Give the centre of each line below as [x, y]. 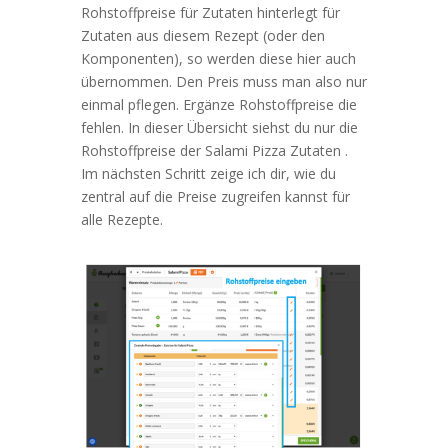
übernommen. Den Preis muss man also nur [223, 81]
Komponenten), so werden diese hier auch [218, 58]
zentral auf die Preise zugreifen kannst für [215, 196]
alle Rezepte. [121, 219]
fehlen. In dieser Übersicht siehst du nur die [219, 127]
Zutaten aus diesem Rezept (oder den [202, 35]
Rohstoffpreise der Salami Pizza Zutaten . [214, 150]
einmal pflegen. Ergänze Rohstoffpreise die [218, 104]
